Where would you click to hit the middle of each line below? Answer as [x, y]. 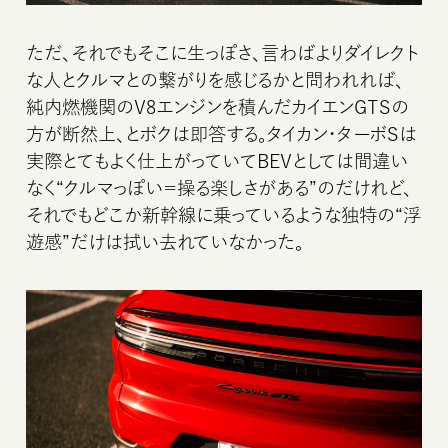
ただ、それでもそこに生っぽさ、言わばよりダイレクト [223, 52]
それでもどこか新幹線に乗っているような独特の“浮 [224, 214]
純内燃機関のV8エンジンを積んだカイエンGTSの [218, 106]
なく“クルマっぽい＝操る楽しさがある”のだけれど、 [219, 187]
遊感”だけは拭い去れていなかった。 [165, 241]
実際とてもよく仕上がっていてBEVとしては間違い [217, 160]
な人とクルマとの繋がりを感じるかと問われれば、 [215, 79]
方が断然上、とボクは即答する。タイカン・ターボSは [222, 133]
